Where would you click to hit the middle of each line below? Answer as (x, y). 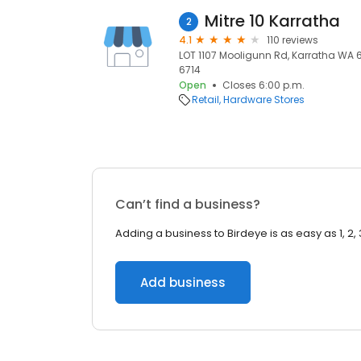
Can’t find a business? (188, 204)
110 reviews (293, 40)
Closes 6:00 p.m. (263, 85)
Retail (205, 100)
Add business (183, 282)
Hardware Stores (264, 100)
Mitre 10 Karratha (272, 21)
